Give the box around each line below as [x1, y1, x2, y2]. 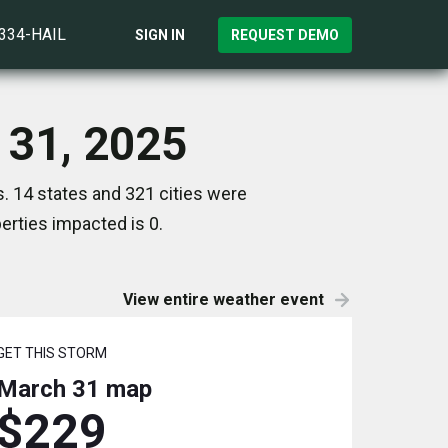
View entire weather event [123, 290, 324, 309]
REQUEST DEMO [231, 26, 339, 43]
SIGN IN [135, 26, 185, 43]
